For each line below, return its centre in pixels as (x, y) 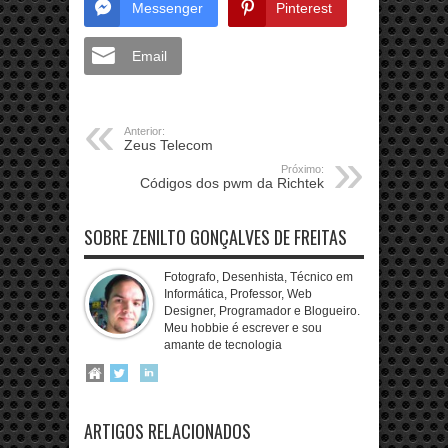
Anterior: (144, 131)
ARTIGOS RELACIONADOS (167, 431)
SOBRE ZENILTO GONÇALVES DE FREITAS (215, 237)
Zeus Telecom (168, 145)
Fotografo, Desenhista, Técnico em (258, 277)
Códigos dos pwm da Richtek (232, 183)
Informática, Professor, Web (238, 294)
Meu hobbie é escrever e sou (243, 328)
